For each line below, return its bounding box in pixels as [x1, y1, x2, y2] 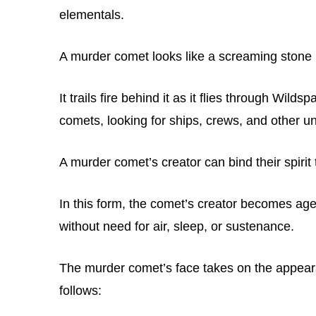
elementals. [59, 7, 124, 22]
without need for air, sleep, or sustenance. [59, 219, 294, 233]
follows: [59, 283, 102, 298]
